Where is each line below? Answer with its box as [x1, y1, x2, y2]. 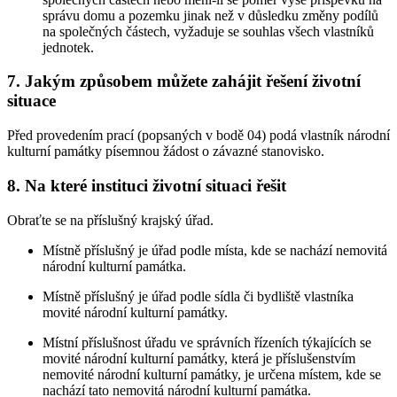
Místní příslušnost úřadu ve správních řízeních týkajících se [43, 334, 371, 350]
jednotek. [43, 39, 94, 55]
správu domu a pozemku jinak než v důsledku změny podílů [43, 7, 378, 23]
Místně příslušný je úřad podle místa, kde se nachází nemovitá [43, 242, 387, 258]
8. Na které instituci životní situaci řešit [7, 175, 286, 195]
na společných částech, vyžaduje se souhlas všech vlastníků [43, 23, 374, 39]
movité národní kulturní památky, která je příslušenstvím [43, 350, 355, 366]
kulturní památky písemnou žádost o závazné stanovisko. [7, 144, 324, 160]
